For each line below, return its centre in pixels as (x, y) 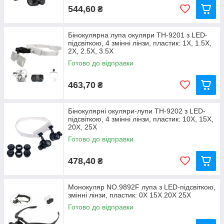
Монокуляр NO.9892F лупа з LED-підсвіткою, (142, 187)
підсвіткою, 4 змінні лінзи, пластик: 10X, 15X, (141, 119)
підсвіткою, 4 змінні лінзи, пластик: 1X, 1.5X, (140, 43)
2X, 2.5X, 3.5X (91, 51)
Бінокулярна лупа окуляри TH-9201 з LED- (138, 35)
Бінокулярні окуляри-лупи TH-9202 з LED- (137, 111)
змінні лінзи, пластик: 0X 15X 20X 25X (129, 195)
